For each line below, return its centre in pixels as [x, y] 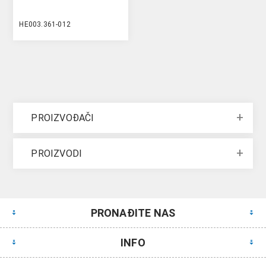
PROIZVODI [57, 153]
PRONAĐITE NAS [133, 213]
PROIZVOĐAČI [63, 118]
